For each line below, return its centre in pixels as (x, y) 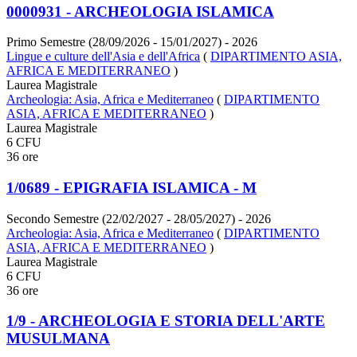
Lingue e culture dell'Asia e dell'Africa (103, 57)
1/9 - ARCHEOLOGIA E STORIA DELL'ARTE (166, 321)
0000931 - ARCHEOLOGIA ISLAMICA (140, 11)
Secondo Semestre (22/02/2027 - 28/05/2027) (121, 218)
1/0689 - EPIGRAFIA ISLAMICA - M (131, 187)
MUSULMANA (58, 339)
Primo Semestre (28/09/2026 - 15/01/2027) (114, 42)
